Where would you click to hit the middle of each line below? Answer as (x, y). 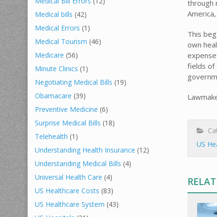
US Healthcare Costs (67, 191)
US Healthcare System (70, 204)
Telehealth (51, 136)
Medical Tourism (61, 41)
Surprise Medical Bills (68, 123)
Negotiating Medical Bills (74, 82)
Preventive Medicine (66, 109)
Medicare (49, 55)
